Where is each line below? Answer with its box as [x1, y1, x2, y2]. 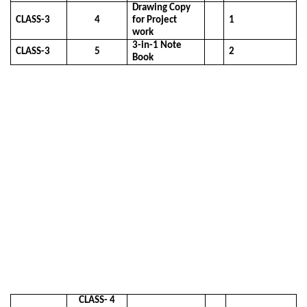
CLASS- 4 [79, 295, 115, 306]
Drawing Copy [132, 3, 191, 14]
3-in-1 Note [132, 40, 182, 51]
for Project [132, 15, 177, 26]
